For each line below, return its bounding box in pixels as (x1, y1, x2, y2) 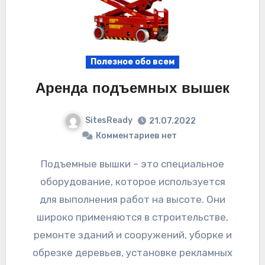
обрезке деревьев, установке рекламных (33, 247, 232, 259)
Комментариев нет (95, 131, 177, 141)
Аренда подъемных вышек (35, 82, 230, 97)
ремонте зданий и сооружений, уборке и (33, 229, 232, 241)
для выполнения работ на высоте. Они (40, 193, 225, 206)
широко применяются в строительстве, (37, 211, 228, 224)
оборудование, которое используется (40, 176, 225, 188)
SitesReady (85, 115, 132, 126)
